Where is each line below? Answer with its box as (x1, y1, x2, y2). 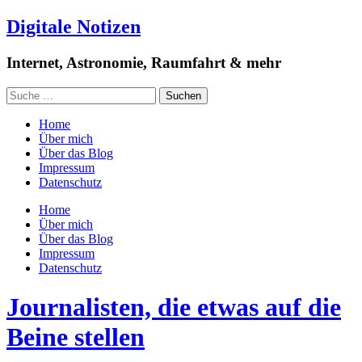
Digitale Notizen (6, 15, 141, 37)
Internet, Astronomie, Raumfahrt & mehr (6, 53, 281, 71)
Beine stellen (6, 322, 145, 351)
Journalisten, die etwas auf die (6, 292, 341, 322)
